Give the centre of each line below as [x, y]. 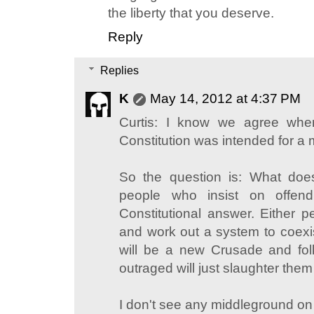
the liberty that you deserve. [191, 13]
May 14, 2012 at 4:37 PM [225, 99]
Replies [119, 71]
